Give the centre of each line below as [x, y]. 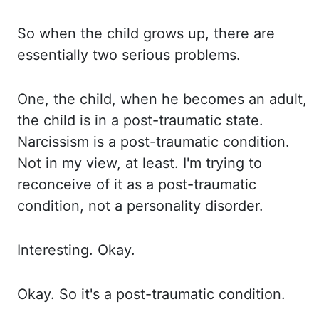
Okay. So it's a [67, 294]
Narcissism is [63, 142]
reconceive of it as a [88, 184]
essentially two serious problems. [129, 55]
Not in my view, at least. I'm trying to [140, 163]
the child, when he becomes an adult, [180, 99]
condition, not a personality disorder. [140, 206]
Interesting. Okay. [76, 250]
